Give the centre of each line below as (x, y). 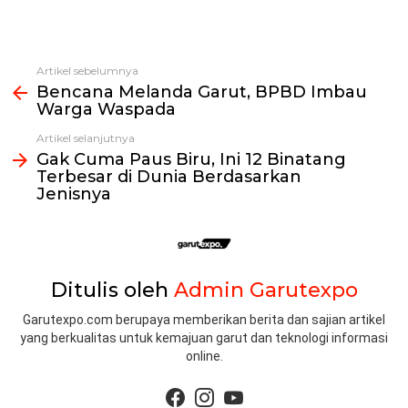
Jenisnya (74, 194)
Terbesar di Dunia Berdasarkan (169, 176)
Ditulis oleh (112, 290)
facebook (204, 386)
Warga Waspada (106, 109)
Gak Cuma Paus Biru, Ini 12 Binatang (191, 159)
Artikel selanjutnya (86, 138)
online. (204, 357)
